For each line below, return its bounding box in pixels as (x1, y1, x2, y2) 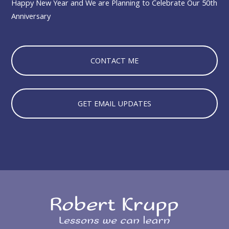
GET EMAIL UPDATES (78, 98, 151, 109)
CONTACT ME (90, 55, 139, 66)
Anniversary (11, 10, 51, 21)
